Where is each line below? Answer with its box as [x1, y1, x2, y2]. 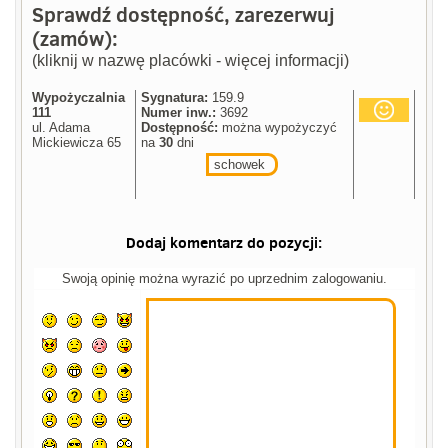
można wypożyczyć [218, 120, 338, 136]
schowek [214, 157, 266, 173]
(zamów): [32, 24, 119, 54]
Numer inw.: [141, 105, 217, 121]
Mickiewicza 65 [32, 135, 122, 151]
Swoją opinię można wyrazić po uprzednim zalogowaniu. [61, 271, 387, 287]
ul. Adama [32, 120, 91, 136]
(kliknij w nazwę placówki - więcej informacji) [32, 52, 350, 70]
